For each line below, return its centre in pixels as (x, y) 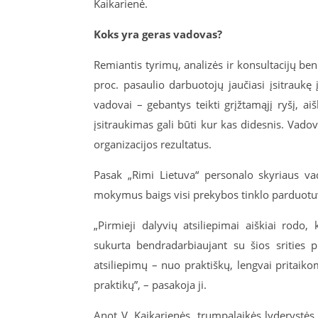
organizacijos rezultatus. (153, 144)
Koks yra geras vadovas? (158, 34)
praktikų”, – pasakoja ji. (150, 285)
